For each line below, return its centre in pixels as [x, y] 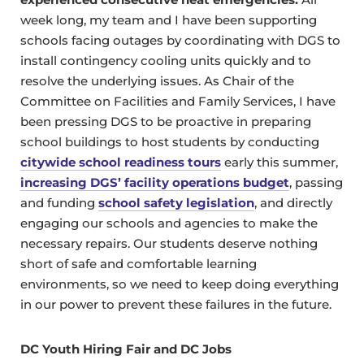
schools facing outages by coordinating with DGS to [180, 41]
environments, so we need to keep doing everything [180, 284]
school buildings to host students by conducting [170, 142]
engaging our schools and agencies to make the [169, 223]
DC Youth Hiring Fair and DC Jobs [126, 349]
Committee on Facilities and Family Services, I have [178, 102]
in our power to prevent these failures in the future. [176, 305]
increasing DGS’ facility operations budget [155, 183]
